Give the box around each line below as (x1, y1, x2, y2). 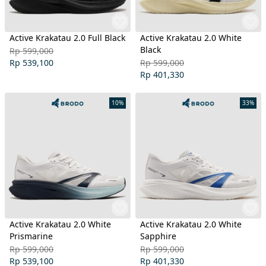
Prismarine (9, 230, 53, 242)
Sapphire (140, 230, 176, 242)
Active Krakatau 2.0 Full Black (9, 32, 125, 43)
